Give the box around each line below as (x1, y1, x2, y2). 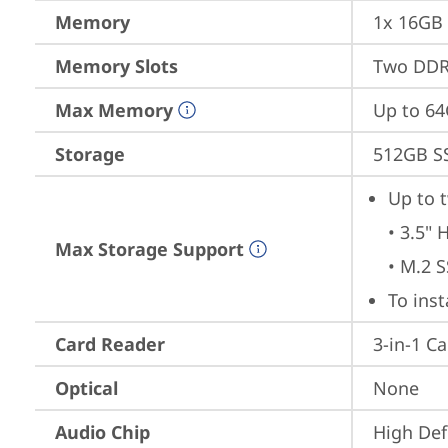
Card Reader (55, 332, 165, 356)
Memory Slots (55, 54, 178, 78)
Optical (55, 376, 118, 400)
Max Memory (55, 98, 173, 122)
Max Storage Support (55, 237, 244, 261)
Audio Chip (55, 420, 150, 444)
